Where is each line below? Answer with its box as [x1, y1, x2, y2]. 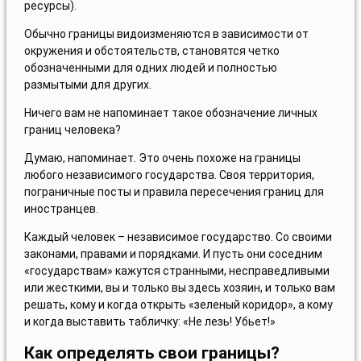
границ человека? [23, 123, 121, 137]
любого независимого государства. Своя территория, [23, 168, 314, 182]
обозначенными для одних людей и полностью [23, 61, 277, 75]
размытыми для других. [23, 78, 151, 92]
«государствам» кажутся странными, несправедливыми [23, 264, 330, 278]
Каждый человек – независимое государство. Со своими [23, 230, 332, 244]
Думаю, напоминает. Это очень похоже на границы [23, 151, 301, 165]
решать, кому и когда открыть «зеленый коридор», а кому [23, 298, 333, 312]
